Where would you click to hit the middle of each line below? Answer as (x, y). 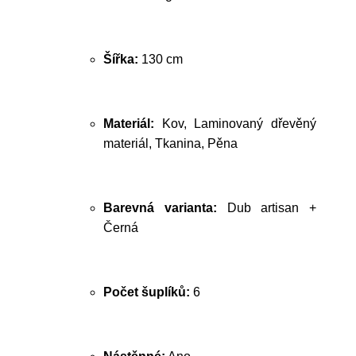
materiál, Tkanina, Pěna (170, 143)
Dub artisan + (266, 208)
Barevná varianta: (160, 208)
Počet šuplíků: (147, 292)
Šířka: (121, 59)
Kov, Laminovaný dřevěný (235, 124)
